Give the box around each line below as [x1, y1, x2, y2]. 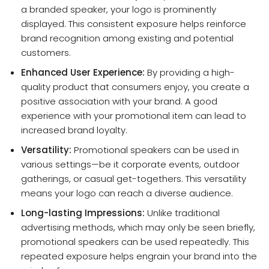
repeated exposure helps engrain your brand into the [20, 249, 257, 262]
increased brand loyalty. [20, 123, 127, 136]
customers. [20, 46, 71, 59]
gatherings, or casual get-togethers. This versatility [20, 172, 246, 185]
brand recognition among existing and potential [20, 31, 234, 44]
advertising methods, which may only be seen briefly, [20, 220, 255, 234]
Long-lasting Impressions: [20, 206, 145, 219]
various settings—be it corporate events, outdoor [20, 157, 240, 171]
